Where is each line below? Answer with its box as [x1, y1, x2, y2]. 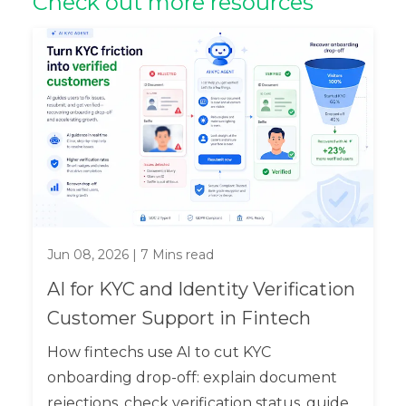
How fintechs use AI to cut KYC [46, 343, 271, 362]
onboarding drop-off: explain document [46, 369, 337, 387]
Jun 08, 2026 [46, 246, 129, 264]
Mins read [148, 246, 214, 264]
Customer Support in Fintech [46, 307, 311, 330]
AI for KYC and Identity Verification [46, 278, 355, 301]
